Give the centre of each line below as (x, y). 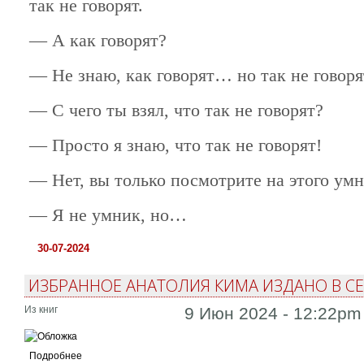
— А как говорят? (97, 40)
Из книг (41, 309)
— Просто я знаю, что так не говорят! (175, 145)
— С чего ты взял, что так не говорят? (176, 110)
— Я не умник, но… (108, 214)
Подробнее (55, 355)
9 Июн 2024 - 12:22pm (273, 313)
